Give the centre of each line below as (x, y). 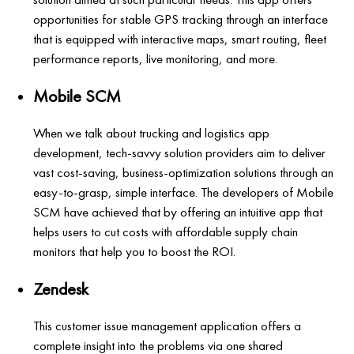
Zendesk (61, 288)
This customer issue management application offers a (168, 325)
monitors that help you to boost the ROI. (135, 251)
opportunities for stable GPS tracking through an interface (181, 19)
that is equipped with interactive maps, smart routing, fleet (180, 38)
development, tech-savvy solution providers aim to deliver (180, 152)
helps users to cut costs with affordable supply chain (166, 231)
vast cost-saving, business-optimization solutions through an (184, 172)
